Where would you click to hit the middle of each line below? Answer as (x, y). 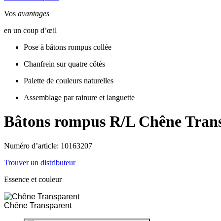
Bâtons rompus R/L (69, 122)
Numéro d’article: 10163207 (48, 146)
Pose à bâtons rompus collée (69, 47)
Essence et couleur (33, 179)
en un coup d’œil (30, 30)
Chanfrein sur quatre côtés (65, 64)
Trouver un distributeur (40, 162)
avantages (34, 14)
